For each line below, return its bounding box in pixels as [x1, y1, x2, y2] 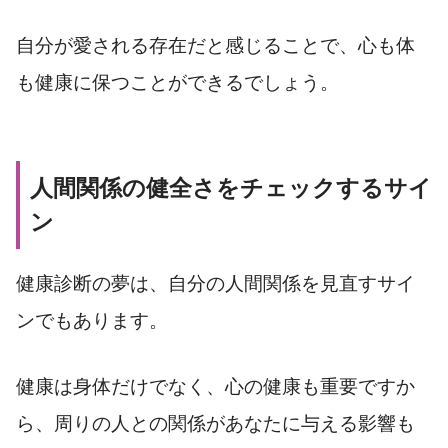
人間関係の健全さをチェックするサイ [30, 175, 432, 202]
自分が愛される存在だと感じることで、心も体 [16, 35, 415, 57]
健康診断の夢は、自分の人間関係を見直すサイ [16, 273, 415, 295]
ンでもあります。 [16, 310, 168, 332]
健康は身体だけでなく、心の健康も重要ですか [16, 376, 415, 398]
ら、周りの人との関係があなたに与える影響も [16, 413, 415, 435]
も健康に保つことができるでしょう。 [16, 72, 339, 94]
